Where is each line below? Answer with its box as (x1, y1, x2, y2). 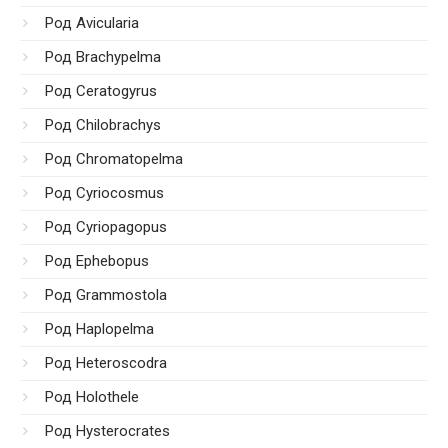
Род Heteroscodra (45, 354, 167, 373)
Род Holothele (45, 388, 139, 407)
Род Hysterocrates (45, 422, 170, 441)
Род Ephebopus (45, 252, 149, 271)
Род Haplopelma (45, 320, 154, 339)
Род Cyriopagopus (45, 218, 167, 237)
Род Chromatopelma (45, 150, 183, 169)
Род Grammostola (45, 286, 167, 305)
